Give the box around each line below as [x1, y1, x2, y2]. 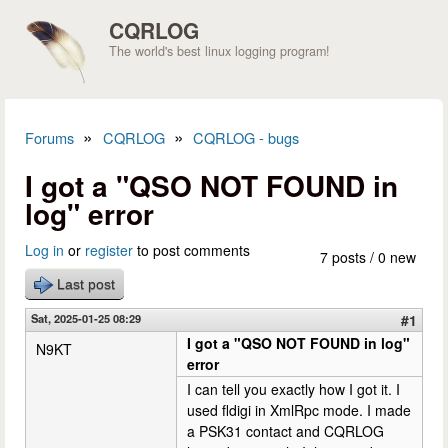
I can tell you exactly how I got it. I [187, 379, 400, 399]
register [85, 240, 133, 260]
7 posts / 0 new [320, 247, 416, 267]
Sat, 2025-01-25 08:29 [31, 310, 141, 326]
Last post [57, 276, 115, 292]
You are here [25, 141, 180, 181]
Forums [25, 127, 74, 148]
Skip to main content [140, 4, 269, 24]
